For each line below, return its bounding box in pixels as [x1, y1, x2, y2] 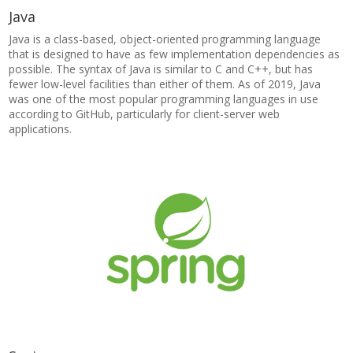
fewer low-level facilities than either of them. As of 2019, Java [9, 76, 321, 91]
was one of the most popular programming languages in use [9, 91, 319, 106]
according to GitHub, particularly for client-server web [9, 106, 281, 121]
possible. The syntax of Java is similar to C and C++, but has [9, 61, 314, 76]
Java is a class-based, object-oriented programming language [9, 32, 321, 46]
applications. [9, 121, 72, 136]
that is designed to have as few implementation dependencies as [9, 46, 340, 61]
